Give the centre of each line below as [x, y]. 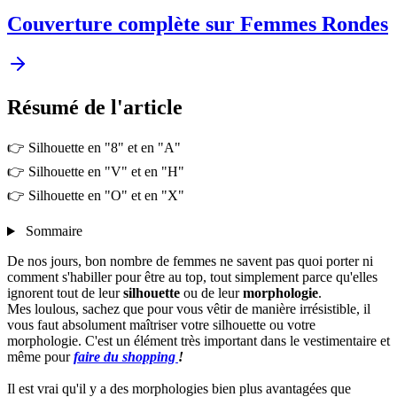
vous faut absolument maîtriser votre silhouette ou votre [161, 325]
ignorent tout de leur [65, 293]
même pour [40, 357]
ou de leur [213, 293]
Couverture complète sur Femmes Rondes [198, 23]
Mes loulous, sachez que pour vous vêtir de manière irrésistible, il [189, 309]
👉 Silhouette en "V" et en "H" [96, 172]
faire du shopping [126, 357]
